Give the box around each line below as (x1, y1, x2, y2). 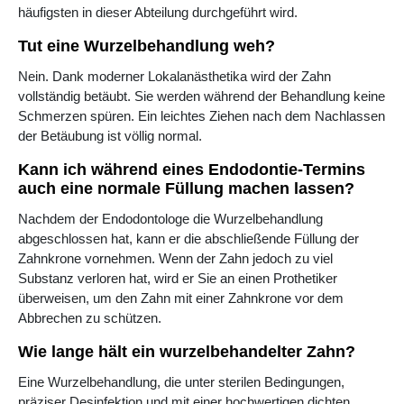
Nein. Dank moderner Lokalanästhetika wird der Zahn (18, 69, 331, 85)
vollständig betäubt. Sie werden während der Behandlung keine (18, 88, 385, 105)
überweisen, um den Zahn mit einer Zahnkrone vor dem (18, 290, 344, 307)
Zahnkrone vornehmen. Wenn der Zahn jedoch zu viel (18, 251, 333, 267)
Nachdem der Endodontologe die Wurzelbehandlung (18, 211, 323, 227)
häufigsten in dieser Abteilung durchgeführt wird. (18, 5, 298, 21)
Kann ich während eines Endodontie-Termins (18, 161, 365, 179)
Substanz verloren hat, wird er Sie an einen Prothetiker (18, 271, 337, 287)
